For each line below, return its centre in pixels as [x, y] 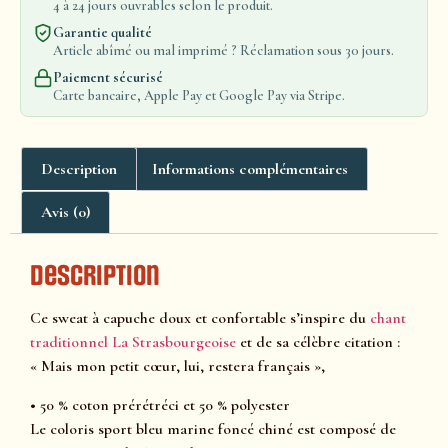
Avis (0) [66, 212]
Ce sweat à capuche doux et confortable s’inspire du [200, 318]
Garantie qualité [102, 33]
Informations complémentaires [249, 168]
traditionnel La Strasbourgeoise [133, 342]
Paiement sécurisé [108, 78]
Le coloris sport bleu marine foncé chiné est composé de [213, 428]
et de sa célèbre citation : [318, 342]
